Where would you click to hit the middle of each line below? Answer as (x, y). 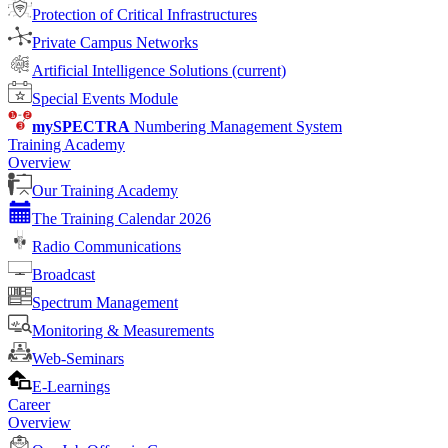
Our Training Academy (105, 190)
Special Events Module (105, 98)
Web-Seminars (78, 358)
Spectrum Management (105, 302)
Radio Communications (106, 246)
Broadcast (63, 274)
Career (29, 404)
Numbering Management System (236, 126)
